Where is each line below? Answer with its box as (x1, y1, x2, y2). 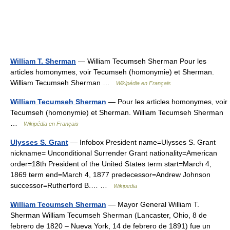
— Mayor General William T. (106, 200, 199, 208)
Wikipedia (113, 183, 137, 189)
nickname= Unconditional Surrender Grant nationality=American (10, 149, 217, 157)
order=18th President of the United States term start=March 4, (10, 160, 212, 168)
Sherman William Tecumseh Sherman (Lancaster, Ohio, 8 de (10, 211, 207, 219)
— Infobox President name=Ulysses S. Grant (68, 138, 216, 146)
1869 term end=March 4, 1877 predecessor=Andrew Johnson (10, 170, 210, 179)
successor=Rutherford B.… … (10, 181, 113, 189)
